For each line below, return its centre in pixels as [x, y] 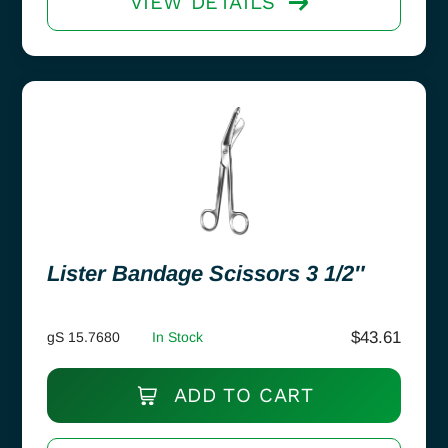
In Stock [177, 336]
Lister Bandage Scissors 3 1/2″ [206, 273]
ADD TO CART [240, 394]
